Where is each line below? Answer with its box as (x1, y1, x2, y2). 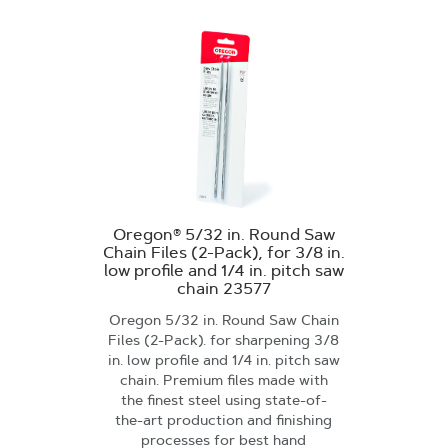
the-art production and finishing (115, 411, 333, 429)
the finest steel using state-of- (120, 391, 327, 409)
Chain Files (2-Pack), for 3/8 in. (102, 243, 345, 262)
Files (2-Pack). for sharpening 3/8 (108, 331, 340, 349)
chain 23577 (176, 279, 271, 298)
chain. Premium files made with (119, 371, 328, 389)
